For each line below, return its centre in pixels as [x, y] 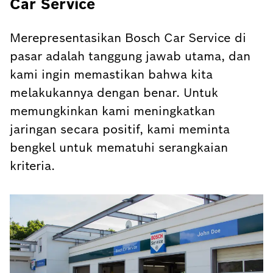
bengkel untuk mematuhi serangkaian [119, 147]
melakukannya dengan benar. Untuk [114, 92]
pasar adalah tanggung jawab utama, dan [130, 56]
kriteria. [32, 165]
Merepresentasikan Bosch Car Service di [128, 37]
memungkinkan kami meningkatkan [112, 111]
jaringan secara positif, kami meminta [120, 129]
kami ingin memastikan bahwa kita [111, 74]
